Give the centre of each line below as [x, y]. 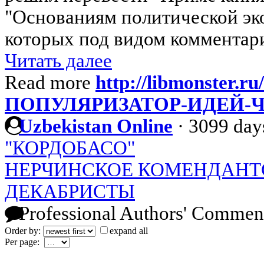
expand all [129, 231]
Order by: [24, 231]
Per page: [24, 242]
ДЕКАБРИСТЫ [70, 192]
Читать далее [58, 61]
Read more [50, 83]
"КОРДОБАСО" [70, 148]
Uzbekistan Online [96, 126]
